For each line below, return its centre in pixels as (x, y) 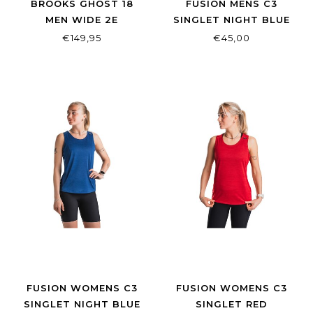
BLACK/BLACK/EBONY (82, 36)
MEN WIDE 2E (82, 20)
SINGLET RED (231, 304)
